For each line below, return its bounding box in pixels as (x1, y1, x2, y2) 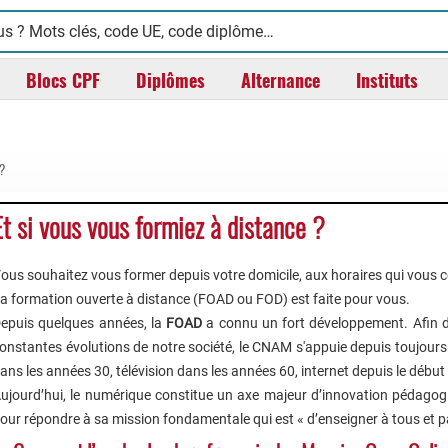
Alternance (241, 68, 320, 93)
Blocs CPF (26, 68, 100, 93)
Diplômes (136, 68, 205, 93)
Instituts (356, 68, 418, 93)
